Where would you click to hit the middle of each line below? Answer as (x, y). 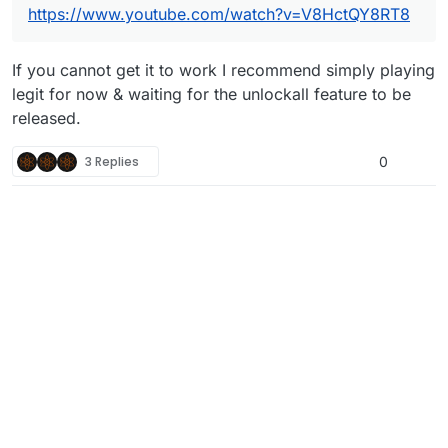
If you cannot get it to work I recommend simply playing (223, 70)
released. (46, 118)
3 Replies (112, 161)
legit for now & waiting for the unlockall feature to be (211, 94)
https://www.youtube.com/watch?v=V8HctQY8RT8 (219, 14)
